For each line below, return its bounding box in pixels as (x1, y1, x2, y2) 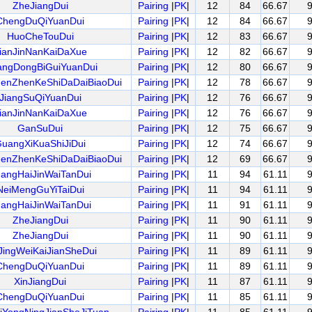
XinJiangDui (14, 276, 66, 287)
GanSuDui (17, 123, 63, 134)
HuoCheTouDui (6, 31, 74, 42)
